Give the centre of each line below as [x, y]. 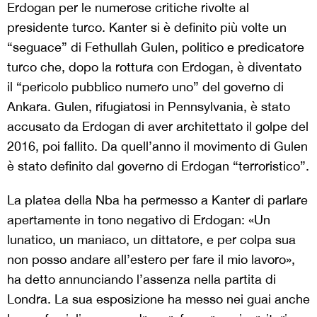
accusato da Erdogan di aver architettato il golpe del [158, 126]
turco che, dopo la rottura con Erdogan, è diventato [154, 67]
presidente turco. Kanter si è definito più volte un [147, 27]
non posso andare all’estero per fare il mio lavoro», [151, 259]
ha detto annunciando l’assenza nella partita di [142, 279]
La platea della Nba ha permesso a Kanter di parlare [157, 200]
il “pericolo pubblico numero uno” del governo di [145, 86]
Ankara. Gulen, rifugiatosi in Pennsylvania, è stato [149, 106]
